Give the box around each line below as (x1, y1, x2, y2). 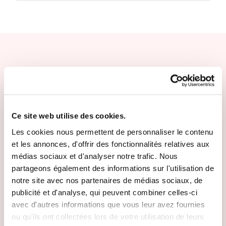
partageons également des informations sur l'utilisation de (12, 163, 214, 173)
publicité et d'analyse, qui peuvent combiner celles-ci (12, 188, 197, 197)
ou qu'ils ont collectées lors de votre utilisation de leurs (12, 212, 204, 221)
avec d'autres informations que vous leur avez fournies (12, 200, 205, 209)
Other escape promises (16, 65, 161, 84)
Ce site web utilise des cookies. (12, 111, 126, 121)
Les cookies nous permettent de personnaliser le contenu (12, 127, 213, 136)
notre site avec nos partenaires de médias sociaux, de (12, 176, 203, 185)
